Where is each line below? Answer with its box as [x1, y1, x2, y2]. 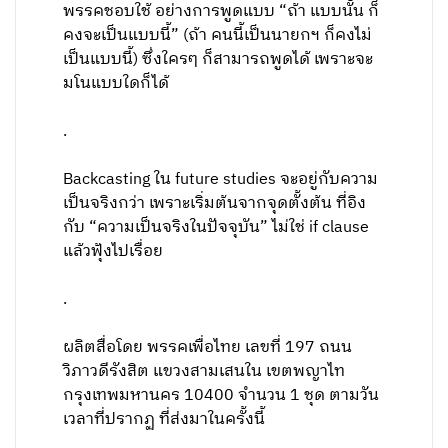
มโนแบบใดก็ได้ [63, 70, 170, 97]
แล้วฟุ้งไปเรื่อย [63, 238, 164, 265]
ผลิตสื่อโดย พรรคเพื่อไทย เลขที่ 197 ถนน [63, 334, 353, 361]
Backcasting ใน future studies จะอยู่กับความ [63, 166, 379, 193]
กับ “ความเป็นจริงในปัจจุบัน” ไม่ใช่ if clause [63, 214, 370, 241]
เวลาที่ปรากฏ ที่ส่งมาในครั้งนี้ [63, 406, 266, 433]
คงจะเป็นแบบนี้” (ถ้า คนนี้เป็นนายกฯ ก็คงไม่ [63, 22, 373, 49]
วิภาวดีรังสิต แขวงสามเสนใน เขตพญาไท [63, 358, 346, 385]
